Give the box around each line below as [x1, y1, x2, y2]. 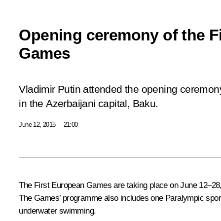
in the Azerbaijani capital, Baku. [19, 97, 158, 110]
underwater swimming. [19, 206, 96, 216]
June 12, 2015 [19, 120, 56, 128]
